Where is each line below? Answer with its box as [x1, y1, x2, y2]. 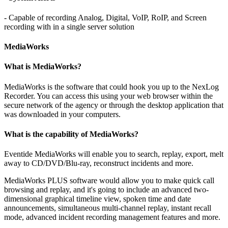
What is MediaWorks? [4, 62, 81, 71]
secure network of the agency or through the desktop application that [4, 100, 223, 109]
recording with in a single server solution [4, 22, 134, 31]
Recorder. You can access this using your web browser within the [4, 91, 213, 100]
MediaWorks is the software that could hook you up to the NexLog [4, 82, 219, 91]
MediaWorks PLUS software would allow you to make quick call [4, 176, 214, 185]
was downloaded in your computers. [4, 109, 121, 119]
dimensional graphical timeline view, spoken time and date [4, 194, 191, 204]
